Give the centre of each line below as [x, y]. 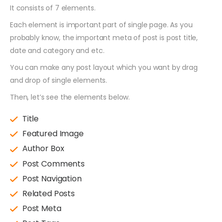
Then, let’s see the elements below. [70, 97]
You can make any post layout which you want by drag [104, 68]
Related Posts [49, 193]
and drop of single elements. [59, 81]
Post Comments [54, 164]
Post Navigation [52, 178]
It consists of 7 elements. [53, 8]
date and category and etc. [57, 51]
